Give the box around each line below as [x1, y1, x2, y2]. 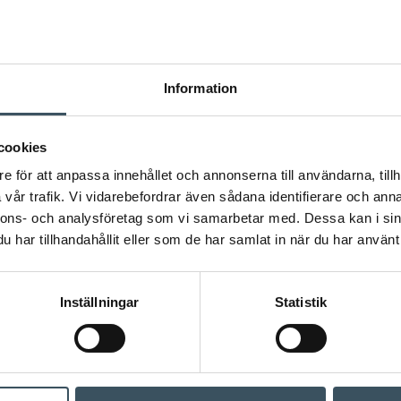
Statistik [275, 294, 327, 311]
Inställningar [59, 294, 140, 311]
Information [163, 81, 238, 97]
